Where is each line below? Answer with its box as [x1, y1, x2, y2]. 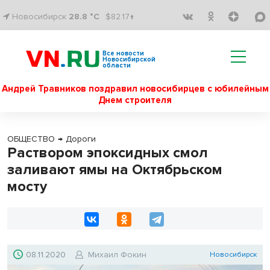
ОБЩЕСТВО [7, 134, 55, 144]
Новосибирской [102, 55, 155, 63]
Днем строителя [98, 95, 172, 105]
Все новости [102, 49, 144, 57]
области [102, 61, 131, 69]
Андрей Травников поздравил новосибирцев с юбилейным [1, 83, 269, 94]
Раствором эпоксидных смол [7, 144, 208, 162]
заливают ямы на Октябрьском [7, 161, 222, 178]
